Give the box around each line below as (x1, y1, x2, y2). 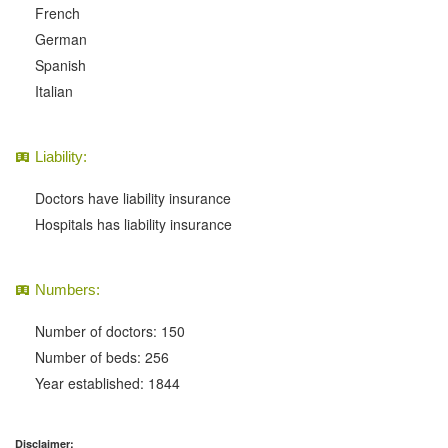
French (35, 3, 80, 24)
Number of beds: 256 (35, 347, 169, 368)
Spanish (35, 55, 86, 76)
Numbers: (35, 281, 100, 299)
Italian (35, 81, 73, 102)
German (35, 29, 87, 50)
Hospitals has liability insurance (35, 214, 232, 235)
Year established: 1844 (35, 373, 180, 394)
